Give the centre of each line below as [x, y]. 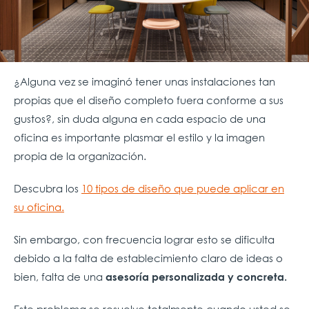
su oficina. [39, 207]
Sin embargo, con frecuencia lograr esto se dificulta [144, 239]
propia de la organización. [81, 156]
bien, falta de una [60, 276]
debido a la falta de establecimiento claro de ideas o [148, 258]
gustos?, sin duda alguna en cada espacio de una [140, 118]
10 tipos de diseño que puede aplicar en [183, 188]
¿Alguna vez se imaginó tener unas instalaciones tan [144, 81]
